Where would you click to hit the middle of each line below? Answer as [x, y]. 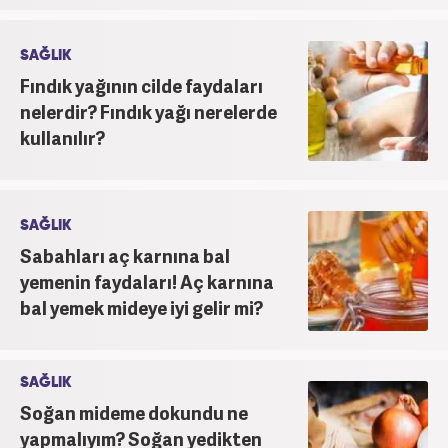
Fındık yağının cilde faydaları [141, 85]
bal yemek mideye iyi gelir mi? [141, 307]
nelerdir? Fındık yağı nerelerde [148, 111]
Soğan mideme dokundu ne [134, 412]
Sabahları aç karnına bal [125, 255]
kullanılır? [62, 137]
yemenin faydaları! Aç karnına [147, 281]
